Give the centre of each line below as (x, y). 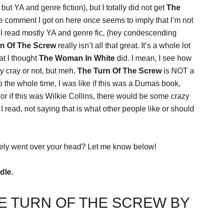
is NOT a (178, 71)
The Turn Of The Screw (119, 71)
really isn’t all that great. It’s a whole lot (124, 45)
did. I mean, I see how (154, 58)
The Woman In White (78, 58)
